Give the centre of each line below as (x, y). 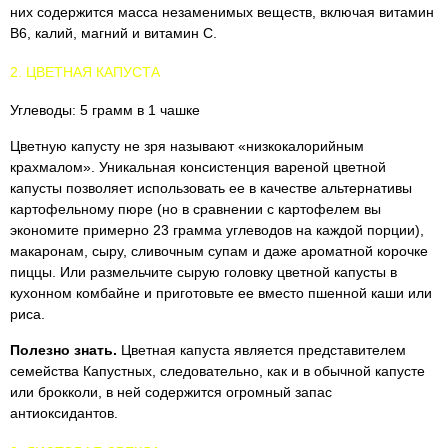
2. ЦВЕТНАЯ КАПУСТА (85, 72)
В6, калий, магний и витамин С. (113, 33)
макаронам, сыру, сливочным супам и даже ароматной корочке (219, 251)
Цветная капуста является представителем (261, 350)
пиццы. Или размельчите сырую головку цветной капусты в (203, 272)
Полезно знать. (63, 350)
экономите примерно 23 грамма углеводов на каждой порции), (217, 230)
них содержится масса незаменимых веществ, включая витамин (222, 12)
